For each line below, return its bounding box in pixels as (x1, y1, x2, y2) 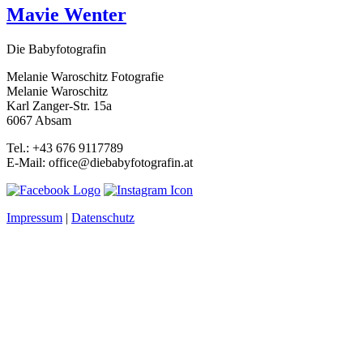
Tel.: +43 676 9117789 (6, 141, 123, 156)
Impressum (6, 211, 62, 225)
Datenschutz (71, 211, 135, 225)
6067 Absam (6, 113, 71, 128)
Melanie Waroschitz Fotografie (6, 70, 164, 84)
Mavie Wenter (6, 4, 126, 26)
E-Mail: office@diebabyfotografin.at (6, 156, 193, 170)
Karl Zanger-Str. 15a (6, 99, 112, 113)
